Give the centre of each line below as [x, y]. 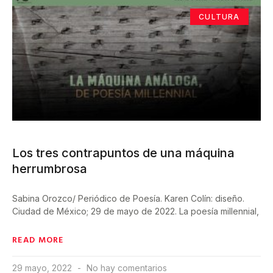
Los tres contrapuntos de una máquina [123, 153]
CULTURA [219, 16]
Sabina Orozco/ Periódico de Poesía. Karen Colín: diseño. [128, 199]
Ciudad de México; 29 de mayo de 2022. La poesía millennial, [136, 211]
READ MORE [38, 239]
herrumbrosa [50, 169]
